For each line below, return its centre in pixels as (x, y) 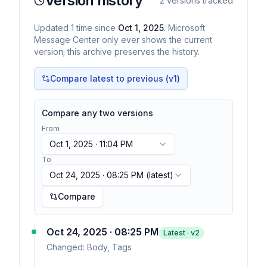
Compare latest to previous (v (112, 78)
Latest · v (179, 233)
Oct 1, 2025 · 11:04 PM (91, 144)
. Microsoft (184, 28)
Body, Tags (109, 247)
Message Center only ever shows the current (123, 40)
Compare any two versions (97, 113)
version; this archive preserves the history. (117, 52)
